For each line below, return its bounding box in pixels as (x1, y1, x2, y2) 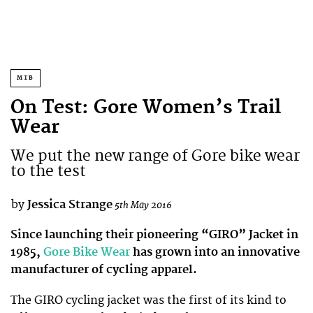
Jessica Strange (27, 198, 112, 212)
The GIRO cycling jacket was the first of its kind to (10, 293, 286, 307)
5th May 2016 (115, 199, 172, 211)
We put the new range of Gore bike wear (10, 147, 300, 166)
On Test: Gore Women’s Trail (10, 96, 281, 119)
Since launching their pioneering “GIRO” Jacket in (10, 227, 298, 242)
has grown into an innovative (130, 245, 300, 259)
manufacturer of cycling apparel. (10, 262, 197, 277)
